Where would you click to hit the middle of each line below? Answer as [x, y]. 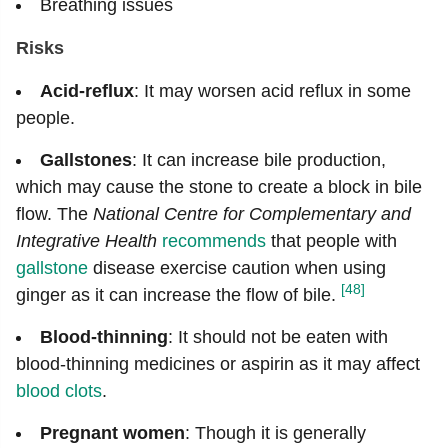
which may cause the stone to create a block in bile [219, 187]
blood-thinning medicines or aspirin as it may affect [218, 364]
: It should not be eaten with [278, 337]
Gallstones [86, 160]
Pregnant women [112, 433]
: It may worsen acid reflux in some [272, 91]
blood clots [59, 391]
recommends [214, 241]
